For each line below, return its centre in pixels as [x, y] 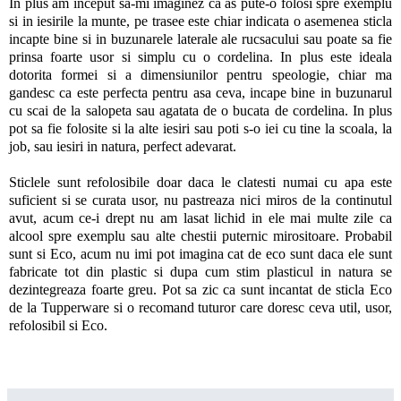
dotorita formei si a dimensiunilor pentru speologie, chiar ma [200, 74]
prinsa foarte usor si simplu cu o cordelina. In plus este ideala [200, 56]
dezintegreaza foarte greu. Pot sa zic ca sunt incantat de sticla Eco [200, 289]
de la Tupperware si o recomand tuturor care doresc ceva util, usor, [200, 307]
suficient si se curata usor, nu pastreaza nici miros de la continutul [200, 200]
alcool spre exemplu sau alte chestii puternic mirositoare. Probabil [200, 235]
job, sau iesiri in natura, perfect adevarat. [123, 146]
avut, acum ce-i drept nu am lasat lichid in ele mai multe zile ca [200, 218]
